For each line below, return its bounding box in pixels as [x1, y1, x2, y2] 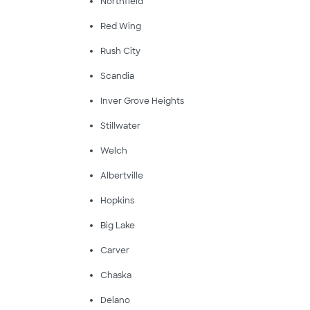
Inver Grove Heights [100, 95, 184, 107]
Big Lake [100, 220, 135, 231]
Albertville [100, 170, 143, 181]
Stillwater [100, 120, 140, 131]
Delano [100, 295, 130, 306]
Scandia [100, 71, 134, 82]
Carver [100, 245, 129, 256]
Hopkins [100, 195, 134, 206]
